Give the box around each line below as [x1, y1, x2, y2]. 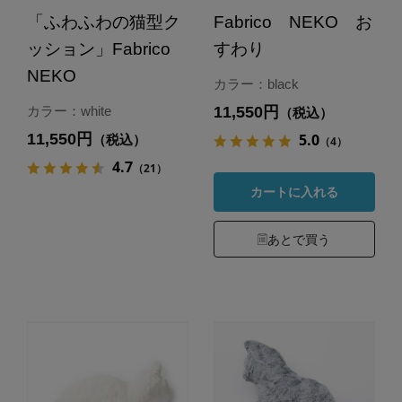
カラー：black [213, 76, 299, 92]
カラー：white [26, 103, 111, 119]
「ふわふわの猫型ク [26, 13, 180, 32]
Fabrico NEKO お [213, 13, 372, 32]
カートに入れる [249, 185, 338, 200]
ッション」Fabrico [26, 39, 170, 59]
